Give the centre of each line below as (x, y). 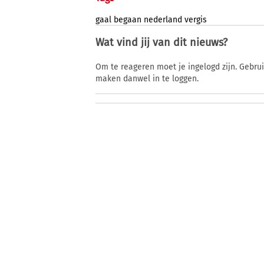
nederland (163, 20)
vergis (196, 20)
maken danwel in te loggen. (147, 79)
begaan (128, 20)
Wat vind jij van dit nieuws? (161, 43)
